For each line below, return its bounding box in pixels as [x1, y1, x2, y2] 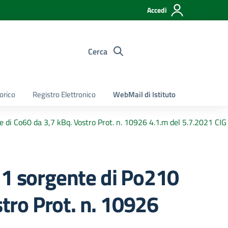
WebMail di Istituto [113, 89, 176, 100]
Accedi [147, 5, 167, 15]
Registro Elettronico [33, 89, 96, 100]
